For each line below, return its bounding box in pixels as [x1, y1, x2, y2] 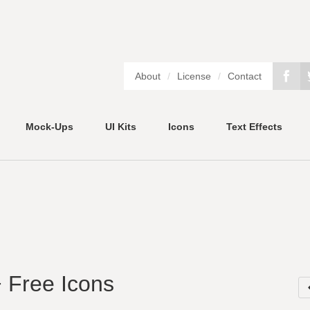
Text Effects [226, 120, 282, 132]
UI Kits [105, 120, 136, 132]
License [177, 71, 211, 82]
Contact [228, 71, 262, 82]
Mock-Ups [26, 120, 73, 132]
